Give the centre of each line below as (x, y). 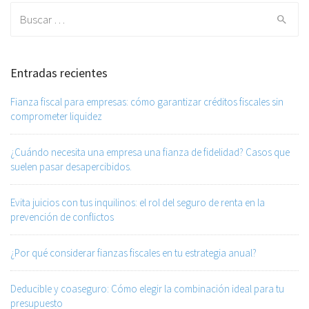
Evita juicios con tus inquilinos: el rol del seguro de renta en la (138, 202)
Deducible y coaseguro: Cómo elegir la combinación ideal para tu (147, 288)
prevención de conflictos (62, 217)
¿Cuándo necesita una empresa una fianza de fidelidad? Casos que (150, 152)
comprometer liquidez (56, 116)
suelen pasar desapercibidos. (71, 166)
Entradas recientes (59, 72)
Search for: (36, 11)
